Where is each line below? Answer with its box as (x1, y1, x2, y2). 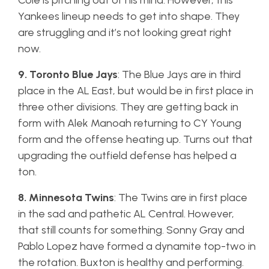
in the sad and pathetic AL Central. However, (18, 207, 234, 220)
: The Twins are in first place (114, 191, 247, 204)
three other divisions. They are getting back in (18, 100, 238, 113)
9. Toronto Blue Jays (18, 68, 118, 81)
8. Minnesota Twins (18, 191, 114, 204)
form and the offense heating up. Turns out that (18, 133, 253, 146)
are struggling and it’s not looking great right (18, 26, 232, 39)
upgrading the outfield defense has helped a (18, 149, 237, 162)
